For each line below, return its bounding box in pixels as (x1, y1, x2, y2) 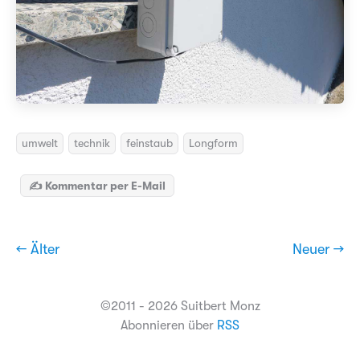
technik (74, 137, 110, 150)
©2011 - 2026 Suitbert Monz (100, 299, 260, 314)
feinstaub (126, 137, 173, 150)
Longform (189, 137, 238, 150)
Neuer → (292, 241, 344, 258)
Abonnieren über (121, 318, 217, 333)
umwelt (22, 137, 58, 150)
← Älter (16, 241, 59, 258)
